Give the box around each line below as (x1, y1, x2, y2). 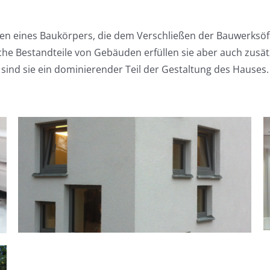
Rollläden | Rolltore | (64, 158, 230, 181)
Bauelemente (95, 207, 143, 218)
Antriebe (113, 181, 181, 204)
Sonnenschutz (146, 207, 198, 218)
